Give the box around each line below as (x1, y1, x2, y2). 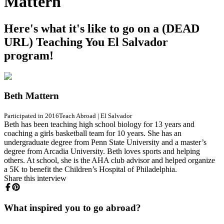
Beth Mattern (4, 90, 59, 101)
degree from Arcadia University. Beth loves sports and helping (4, 146, 200, 155)
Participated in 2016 (4, 111, 59, 119)
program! (4, 48, 53, 62)
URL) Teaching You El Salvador (4, 35, 168, 48)
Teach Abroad (59, 111, 96, 119)
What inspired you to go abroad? (4, 202, 141, 213)
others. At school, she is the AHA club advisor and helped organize (4, 155, 215, 164)
